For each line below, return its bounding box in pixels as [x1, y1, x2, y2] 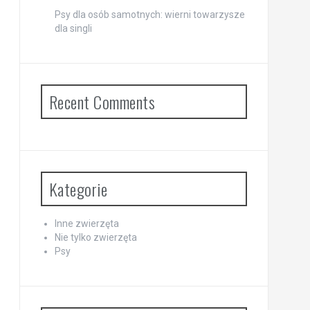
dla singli [54, 23, 92, 35]
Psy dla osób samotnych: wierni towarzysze [54, 9, 245, 21]
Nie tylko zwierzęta [54, 232, 137, 244]
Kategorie [48, 176, 107, 202]
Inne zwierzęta [54, 218, 119, 230]
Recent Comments [48, 89, 155, 115]
